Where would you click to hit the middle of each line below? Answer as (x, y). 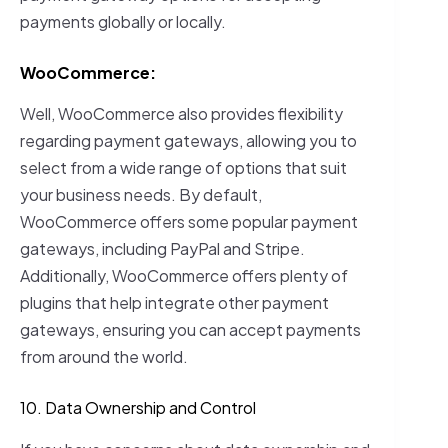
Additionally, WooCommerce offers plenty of (184, 276)
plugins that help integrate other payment (174, 303)
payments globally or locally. (123, 21)
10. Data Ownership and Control (138, 408)
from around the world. (104, 357)
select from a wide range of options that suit (183, 168)
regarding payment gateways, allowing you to (188, 141)
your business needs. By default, (141, 195)
